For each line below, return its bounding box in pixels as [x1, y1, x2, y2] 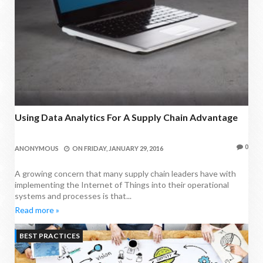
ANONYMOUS [15, 144, 59, 152]
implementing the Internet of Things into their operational [15, 179, 229, 190]
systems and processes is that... [15, 190, 131, 201]
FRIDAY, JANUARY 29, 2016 [84, 144, 163, 152]
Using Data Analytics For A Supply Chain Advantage [15, 111, 238, 123]
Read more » [15, 204, 59, 215]
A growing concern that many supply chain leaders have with [15, 168, 236, 178]
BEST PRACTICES [19, 231, 80, 240]
